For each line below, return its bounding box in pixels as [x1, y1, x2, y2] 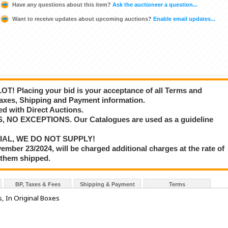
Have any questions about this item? [12, 1, 111, 8]
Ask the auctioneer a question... [111, 1, 197, 8]
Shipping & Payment [80, 181, 135, 188]
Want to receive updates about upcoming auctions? [12, 15, 152, 22]
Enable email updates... [152, 15, 215, 22]
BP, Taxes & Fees [15, 181, 61, 188]
